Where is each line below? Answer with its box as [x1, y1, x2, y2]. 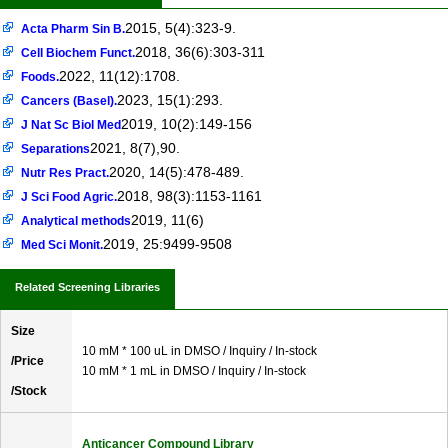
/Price [11, 354, 44, 369]
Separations [21, 143, 91, 156]
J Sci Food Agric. [21, 191, 118, 204]
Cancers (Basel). [21, 95, 118, 108]
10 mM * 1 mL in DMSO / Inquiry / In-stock [82, 364, 306, 379]
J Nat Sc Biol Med [21, 119, 122, 132]
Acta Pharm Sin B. [21, 23, 126, 36]
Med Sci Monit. [21, 239, 104, 252]
